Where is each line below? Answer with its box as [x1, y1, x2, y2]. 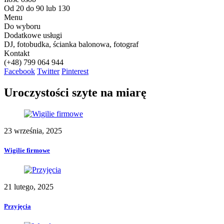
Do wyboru [4, 22, 40, 30]
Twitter [37, 67, 59, 75]
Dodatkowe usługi [4, 31, 62, 39]
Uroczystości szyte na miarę [4, 85, 146, 99]
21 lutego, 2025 [4, 182, 53, 191]
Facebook [4, 67, 35, 75]
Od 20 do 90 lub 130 [4, 4, 70, 12]
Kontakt [4, 49, 29, 57]
